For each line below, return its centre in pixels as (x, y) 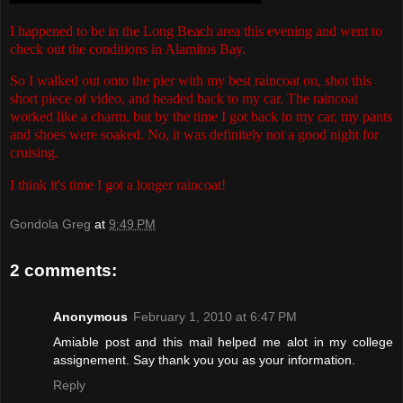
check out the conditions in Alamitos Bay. (128, 49)
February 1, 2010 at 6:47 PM (215, 317)
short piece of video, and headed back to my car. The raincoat (184, 99)
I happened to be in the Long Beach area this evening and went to (196, 31)
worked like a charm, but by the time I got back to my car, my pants (201, 117)
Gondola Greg (50, 224)
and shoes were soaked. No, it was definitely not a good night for (194, 135)
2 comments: (63, 270)
